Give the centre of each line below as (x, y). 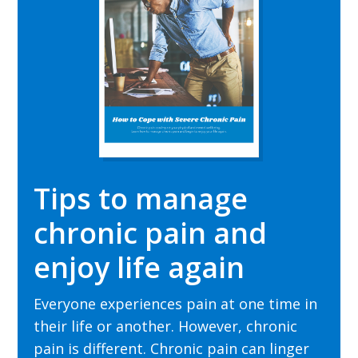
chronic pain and (151, 233)
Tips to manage (141, 199)
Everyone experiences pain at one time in (176, 304)
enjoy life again (139, 268)
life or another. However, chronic (183, 326)
